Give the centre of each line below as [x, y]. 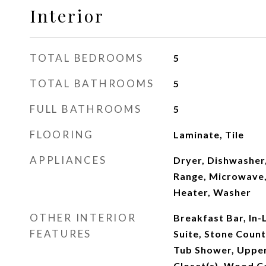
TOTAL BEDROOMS [87, 58]
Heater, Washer [212, 192]
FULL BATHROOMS [86, 109]
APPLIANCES [68, 160]
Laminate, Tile [208, 134]
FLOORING [62, 134]
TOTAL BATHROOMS [92, 83]
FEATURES [61, 234]
